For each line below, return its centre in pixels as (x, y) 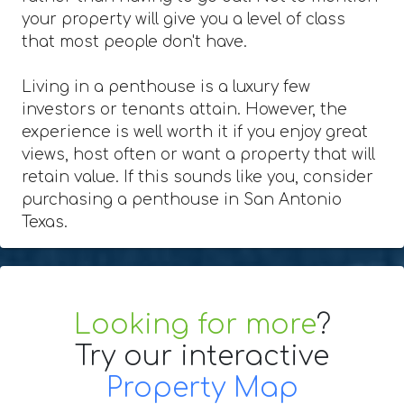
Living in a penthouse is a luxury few (166, 87)
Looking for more (195, 325)
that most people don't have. (134, 41)
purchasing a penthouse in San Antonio (182, 199)
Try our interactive (202, 356)
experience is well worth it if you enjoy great (195, 132)
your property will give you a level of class (184, 19)
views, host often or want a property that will (198, 154)
